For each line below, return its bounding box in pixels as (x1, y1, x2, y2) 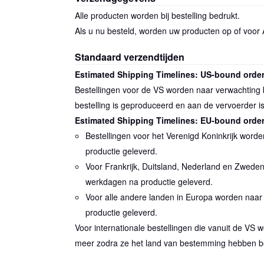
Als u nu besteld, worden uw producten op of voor (74, 24, 262, 37)
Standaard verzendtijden (74, 49, 184, 64)
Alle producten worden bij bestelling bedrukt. (74, 9, 240, 21)
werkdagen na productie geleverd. (85, 175, 213, 187)
